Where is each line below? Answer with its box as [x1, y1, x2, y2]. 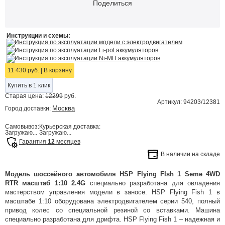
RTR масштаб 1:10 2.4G [5, 179, 90, 187]
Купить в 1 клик [8, 82, 50, 89]
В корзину [42, 67, 72, 74]
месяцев [55, 138, 80, 145]
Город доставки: [5, 105, 52, 112]
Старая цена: [5, 92, 45, 99]
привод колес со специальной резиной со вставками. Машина [5, 206, 220, 214]
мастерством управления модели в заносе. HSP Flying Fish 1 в [5, 188, 220, 196]
